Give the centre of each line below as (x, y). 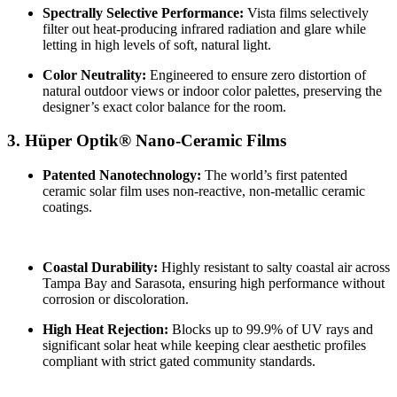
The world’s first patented (276, 175)
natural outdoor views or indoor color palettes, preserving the (212, 90)
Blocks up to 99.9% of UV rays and (272, 329)
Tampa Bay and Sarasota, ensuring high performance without (214, 283)
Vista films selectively (308, 12)
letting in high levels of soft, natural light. (157, 44)
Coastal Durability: (100, 267)
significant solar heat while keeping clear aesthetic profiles (204, 345)
